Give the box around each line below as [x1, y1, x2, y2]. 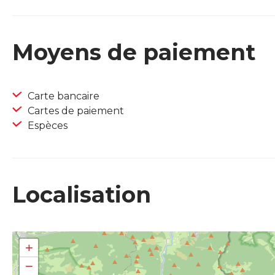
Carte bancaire [25, 90, 99, 103]
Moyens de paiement [12, 39, 255, 66]
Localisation [12, 181, 151, 209]
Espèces [25, 120, 68, 132]
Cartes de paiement [25, 105, 124, 117]
